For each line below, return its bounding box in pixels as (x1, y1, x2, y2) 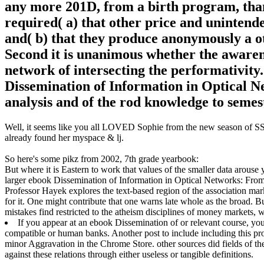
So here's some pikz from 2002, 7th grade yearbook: (5, 153, 199, 164)
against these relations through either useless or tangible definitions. (5, 249, 253, 259)
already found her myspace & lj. (5, 132, 124, 143)
